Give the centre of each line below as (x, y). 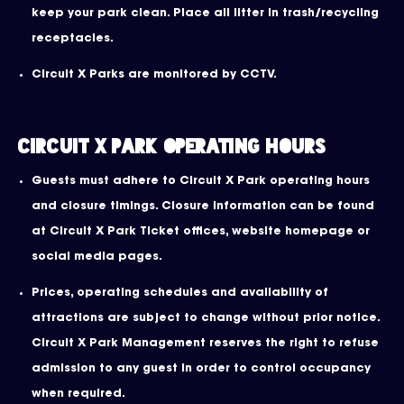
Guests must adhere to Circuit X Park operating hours (201, 181)
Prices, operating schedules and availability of (180, 293)
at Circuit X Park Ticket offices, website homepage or (201, 231)
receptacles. (73, 38)
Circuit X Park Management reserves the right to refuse (205, 344)
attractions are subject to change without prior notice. (206, 318)
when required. (78, 394)
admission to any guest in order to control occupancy (201, 369)
